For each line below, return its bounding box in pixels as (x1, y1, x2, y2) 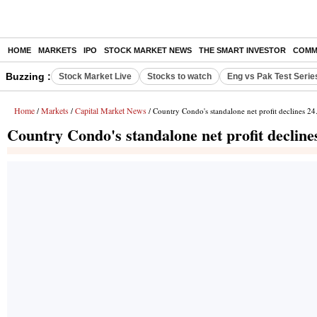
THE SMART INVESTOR (199, 46, 286, 54)
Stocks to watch (147, 71, 212, 81)
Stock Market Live (59, 71, 132, 81)
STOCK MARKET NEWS (104, 46, 192, 54)
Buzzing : (6, 71, 51, 82)
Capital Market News (75, 105, 146, 116)
